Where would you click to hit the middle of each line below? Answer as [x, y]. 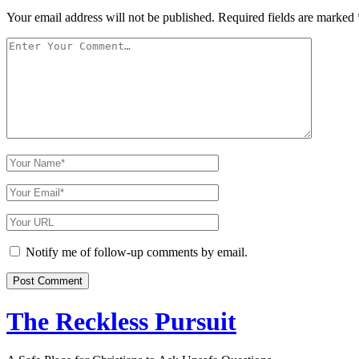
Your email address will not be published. [111, 18]
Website [26, 235]
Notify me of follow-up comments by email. [137, 252]
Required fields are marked [288, 18]
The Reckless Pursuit [121, 321]
